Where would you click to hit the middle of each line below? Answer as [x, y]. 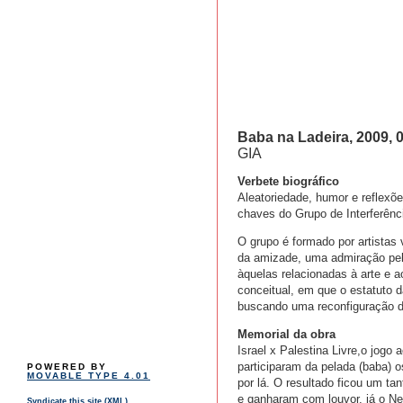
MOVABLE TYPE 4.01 [89, 376]
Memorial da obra [287, 335]
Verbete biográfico [288, 182]
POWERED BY [67, 367]
